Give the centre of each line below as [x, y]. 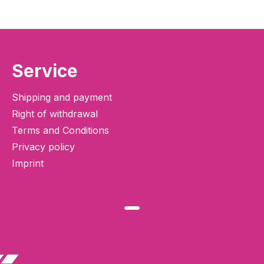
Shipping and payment [62, 98]
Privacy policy [43, 147]
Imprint [28, 164]
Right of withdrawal [55, 114]
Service [45, 71]
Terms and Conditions [60, 131]
